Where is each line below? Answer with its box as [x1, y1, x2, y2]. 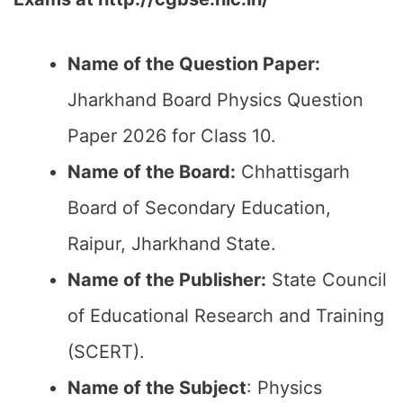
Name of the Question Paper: [67, 53, 320, 75]
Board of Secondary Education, [67, 197, 331, 219]
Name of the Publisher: [67, 269, 266, 291]
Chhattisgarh [236, 161, 350, 183]
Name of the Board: [67, 161, 236, 183]
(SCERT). [67, 341, 145, 363]
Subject [175, 377, 246, 399]
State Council [266, 269, 387, 291]
